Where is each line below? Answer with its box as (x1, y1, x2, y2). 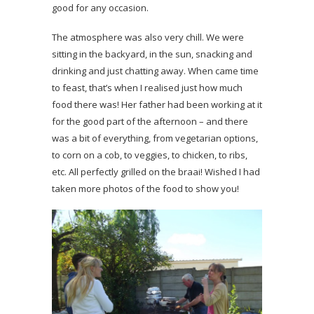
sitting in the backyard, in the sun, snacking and (52, 48, 252, 61)
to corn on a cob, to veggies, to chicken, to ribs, (52, 149, 247, 162)
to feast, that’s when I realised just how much (52, 81, 243, 95)
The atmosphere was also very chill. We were (52, 31, 244, 44)
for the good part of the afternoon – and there (52, 115, 248, 128)
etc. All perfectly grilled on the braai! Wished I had (52, 165, 260, 179)
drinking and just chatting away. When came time (52, 64, 259, 78)
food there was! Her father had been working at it (52, 98, 262, 111)
